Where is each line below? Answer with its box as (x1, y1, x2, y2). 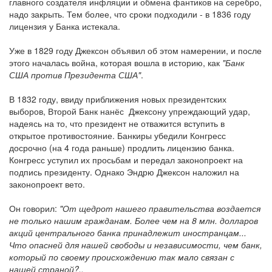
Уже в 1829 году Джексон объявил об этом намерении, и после (9, 44, 262, 56)
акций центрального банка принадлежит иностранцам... (9, 226, 246, 239)
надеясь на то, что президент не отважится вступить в (9, 117, 225, 129)
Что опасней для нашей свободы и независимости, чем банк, (9, 239, 262, 251)
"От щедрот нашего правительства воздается (59, 202, 260, 214)
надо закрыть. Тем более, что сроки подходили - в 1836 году (9, 8, 251, 20)
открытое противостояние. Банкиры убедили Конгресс (9, 129, 226, 141)
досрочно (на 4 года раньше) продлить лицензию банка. (9, 141, 234, 154)
